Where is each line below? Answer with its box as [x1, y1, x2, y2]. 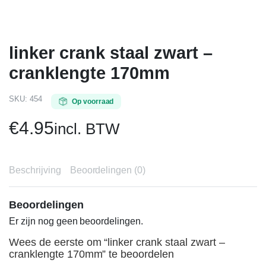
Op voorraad [71, 97, 114, 106]
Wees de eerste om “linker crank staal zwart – [9, 236, 225, 248]
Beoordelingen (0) [69, 165, 146, 175]
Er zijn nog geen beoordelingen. [9, 216, 144, 226]
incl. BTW [53, 120, 120, 138]
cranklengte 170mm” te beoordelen [9, 248, 175, 260]
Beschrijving [9, 165, 61, 175]
